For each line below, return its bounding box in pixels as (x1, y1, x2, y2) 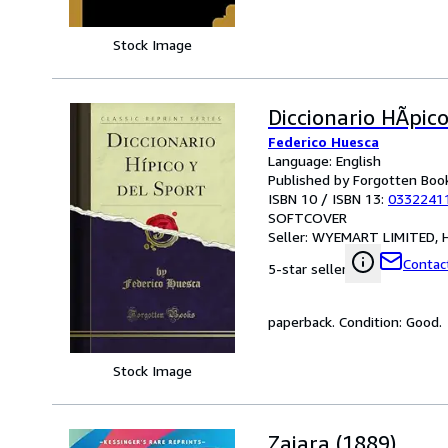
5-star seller (268, 259, 347, 277)
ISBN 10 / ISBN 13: (268, 189, 388, 207)
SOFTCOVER (268, 208, 347, 226)
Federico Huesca (268, 132, 379, 150)
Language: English (268, 151, 381, 169)
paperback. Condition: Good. (268, 312, 442, 330)
